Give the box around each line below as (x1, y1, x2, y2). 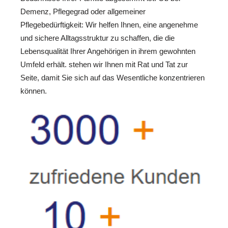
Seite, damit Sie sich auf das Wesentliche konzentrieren (20, 73, 205, 82)
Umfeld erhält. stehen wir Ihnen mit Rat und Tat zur (20, 60, 188, 69)
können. (20, 87, 47, 96)
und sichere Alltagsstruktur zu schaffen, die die (20, 34, 175, 43)
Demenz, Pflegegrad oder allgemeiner (20, 7, 146, 16)
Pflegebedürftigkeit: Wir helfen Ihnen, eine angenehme (20, 20, 198, 30)
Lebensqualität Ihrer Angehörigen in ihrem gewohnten (20, 47, 195, 56)
